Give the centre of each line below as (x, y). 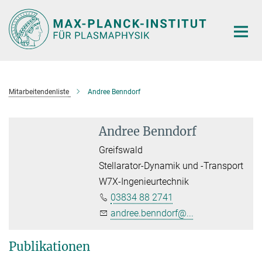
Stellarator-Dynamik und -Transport (171, 166)
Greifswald (121, 150)
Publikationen (49, 246)
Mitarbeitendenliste (39, 92)
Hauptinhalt (27, 11)
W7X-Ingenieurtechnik (144, 181)
